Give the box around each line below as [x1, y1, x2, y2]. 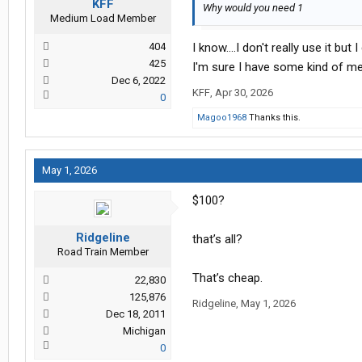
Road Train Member [57, 246, 149, 259]
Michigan [123, 325, 166, 338]
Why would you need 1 [203, 2, 303, 15]
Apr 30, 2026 [215, 86, 273, 99]
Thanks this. [246, 112, 301, 124]
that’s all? [192, 232, 242, 247]
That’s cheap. [192, 271, 263, 286]
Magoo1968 [197, 112, 246, 124]
